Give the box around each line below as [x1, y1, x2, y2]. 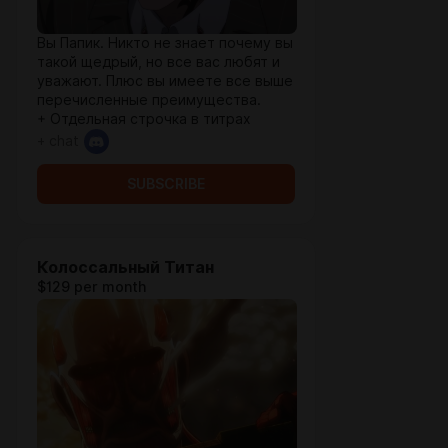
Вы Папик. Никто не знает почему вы [37, 35, 293, 51]
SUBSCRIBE [127, 176, 205, 192]
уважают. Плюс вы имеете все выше [37, 73, 293, 89]
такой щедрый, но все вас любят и [37, 54, 280, 70]
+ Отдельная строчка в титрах [37, 111, 251, 127]
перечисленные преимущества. [37, 92, 261, 108]
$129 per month [37, 279, 146, 295]
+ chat [37, 133, 79, 149]
